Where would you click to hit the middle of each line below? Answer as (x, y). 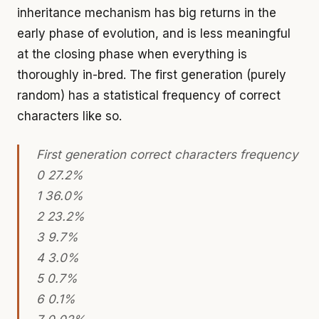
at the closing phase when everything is (132, 54)
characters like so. (69, 116)
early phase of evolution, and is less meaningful (154, 33)
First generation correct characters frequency (167, 155)
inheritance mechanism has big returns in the (147, 12)
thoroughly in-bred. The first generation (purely (152, 74)
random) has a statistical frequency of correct (149, 95)
